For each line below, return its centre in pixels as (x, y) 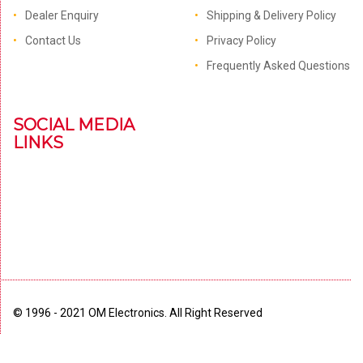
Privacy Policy (241, 41)
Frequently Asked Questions (278, 66)
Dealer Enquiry (62, 15)
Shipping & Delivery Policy (271, 15)
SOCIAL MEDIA (74, 125)
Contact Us (53, 41)
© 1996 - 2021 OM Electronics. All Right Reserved (138, 313)
